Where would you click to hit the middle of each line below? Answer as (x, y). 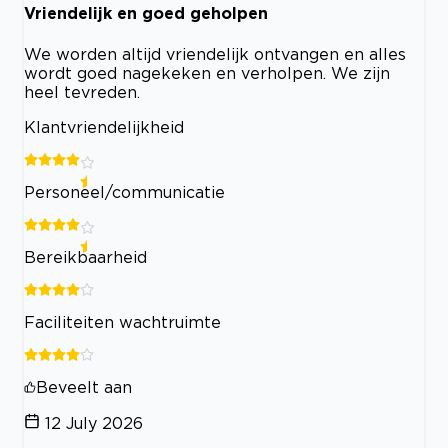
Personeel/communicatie (124, 191)
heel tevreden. (82, 91)
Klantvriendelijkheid (104, 126)
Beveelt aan (84, 386)
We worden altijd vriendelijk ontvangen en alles (215, 53)
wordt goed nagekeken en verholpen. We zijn (207, 72)
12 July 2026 (94, 422)
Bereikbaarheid (85, 256)
